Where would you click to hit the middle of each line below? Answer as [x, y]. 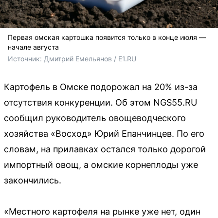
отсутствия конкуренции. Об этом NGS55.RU [100, 102]
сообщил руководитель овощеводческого [95, 118]
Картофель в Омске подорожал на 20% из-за [101, 87]
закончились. [33, 180]
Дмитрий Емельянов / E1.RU [90, 58]
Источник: [26, 58]
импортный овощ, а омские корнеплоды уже [101, 164]
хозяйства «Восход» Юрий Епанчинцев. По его [104, 133]
